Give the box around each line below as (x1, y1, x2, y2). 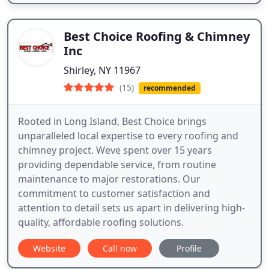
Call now (103, 243, 137, 255)
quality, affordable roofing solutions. (18, 216, 184, 229)
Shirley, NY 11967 (64, 64, 141, 77)
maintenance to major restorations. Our (18, 172, 201, 186)
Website (33, 243, 65, 255)
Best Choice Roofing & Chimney (64, 28, 250, 45)
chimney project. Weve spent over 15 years (18, 144, 212, 157)
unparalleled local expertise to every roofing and (18, 129, 238, 143)
